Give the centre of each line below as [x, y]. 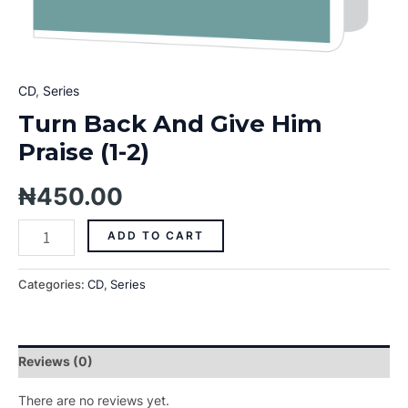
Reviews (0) [56, 361]
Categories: [53, 284]
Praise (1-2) [84, 152]
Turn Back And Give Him [170, 124]
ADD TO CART [155, 236]
